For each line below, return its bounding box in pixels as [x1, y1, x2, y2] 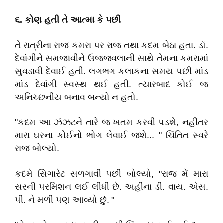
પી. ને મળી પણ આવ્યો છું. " [15, 195, 114, 205]
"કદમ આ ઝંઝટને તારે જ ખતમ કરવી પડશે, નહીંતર [15, 117, 208, 127]
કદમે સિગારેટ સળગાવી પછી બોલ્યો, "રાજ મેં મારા [15, 169, 208, 179]
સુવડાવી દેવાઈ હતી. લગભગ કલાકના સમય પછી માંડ [15, 66, 208, 76]
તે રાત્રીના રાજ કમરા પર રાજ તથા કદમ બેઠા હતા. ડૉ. [15, 40, 208, 50]
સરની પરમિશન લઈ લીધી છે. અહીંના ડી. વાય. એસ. [15, 182, 208, 192]
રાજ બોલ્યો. [15, 143, 59, 153]
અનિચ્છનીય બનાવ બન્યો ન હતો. [15, 92, 138, 102]
